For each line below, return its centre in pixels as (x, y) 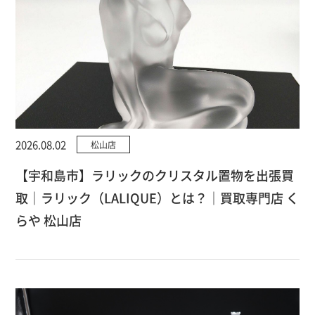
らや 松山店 (49, 220)
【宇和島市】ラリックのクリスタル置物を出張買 (155, 175)
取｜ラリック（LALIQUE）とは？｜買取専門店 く (157, 197)
